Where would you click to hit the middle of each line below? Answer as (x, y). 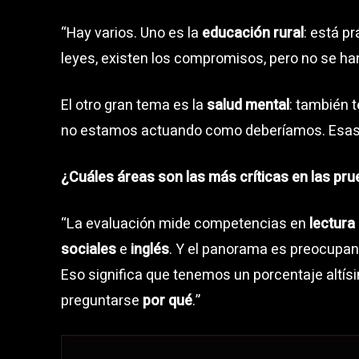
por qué (167, 301)
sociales (89, 249)
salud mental (248, 105)
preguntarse (102, 301)
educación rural (253, 33)
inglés (150, 249)
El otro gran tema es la (134, 105)
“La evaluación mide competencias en (185, 224)
